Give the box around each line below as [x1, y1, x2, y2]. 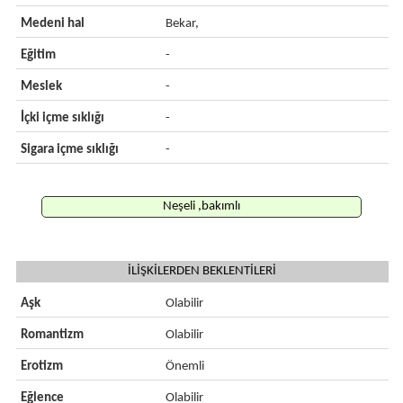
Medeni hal [20, 17, 85, 31]
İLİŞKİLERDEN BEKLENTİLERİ [128, 264, 277, 278]
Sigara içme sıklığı [20, 143, 119, 157]
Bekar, [166, 17, 200, 31]
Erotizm [20, 360, 63, 373]
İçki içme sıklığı [20, 112, 104, 125]
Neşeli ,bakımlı [162, 200, 240, 213]
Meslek [20, 80, 62, 94]
